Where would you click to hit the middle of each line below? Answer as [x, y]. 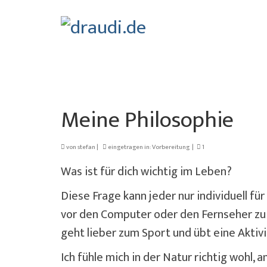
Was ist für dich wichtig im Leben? [146, 171]
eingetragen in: [129, 147]
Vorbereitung [171, 147]
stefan [86, 147]
